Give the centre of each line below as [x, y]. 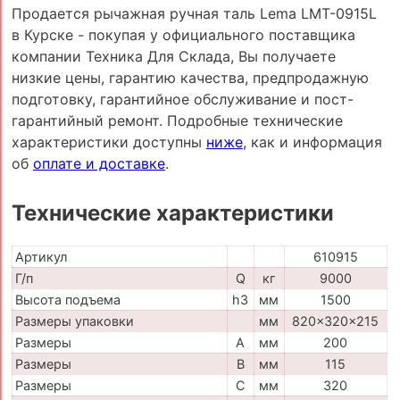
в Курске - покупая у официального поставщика [183, 34]
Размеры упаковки [74, 321]
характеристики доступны [108, 142]
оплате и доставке [99, 163]
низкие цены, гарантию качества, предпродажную [190, 77]
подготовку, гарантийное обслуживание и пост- [182, 99]
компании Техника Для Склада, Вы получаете [173, 56]
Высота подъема [67, 300]
